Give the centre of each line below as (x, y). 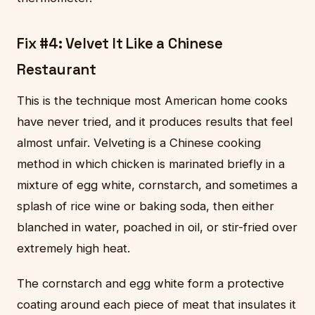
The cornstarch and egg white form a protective (150, 283)
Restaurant (57, 70)
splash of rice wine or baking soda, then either (146, 206)
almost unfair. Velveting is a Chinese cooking (139, 142)
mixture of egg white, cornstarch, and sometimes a (157, 185)
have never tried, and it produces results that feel (155, 121)
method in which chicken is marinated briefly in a (151, 163)
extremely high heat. (73, 248)
